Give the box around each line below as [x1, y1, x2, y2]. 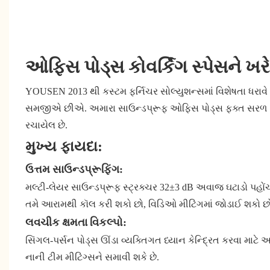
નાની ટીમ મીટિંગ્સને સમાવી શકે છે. [25, 251, 159, 263]
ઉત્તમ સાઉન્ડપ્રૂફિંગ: [25, 163, 123, 176]
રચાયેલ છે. [25, 119, 67, 131]
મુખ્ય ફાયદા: [25, 138, 102, 155]
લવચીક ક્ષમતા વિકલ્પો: [25, 216, 127, 229]
